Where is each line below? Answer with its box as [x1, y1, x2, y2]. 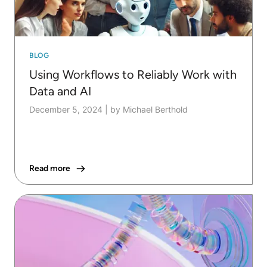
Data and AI [29, 84, 91, 99]
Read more [29, 163, 70, 174]
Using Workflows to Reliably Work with [29, 67, 237, 82]
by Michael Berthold [110, 104, 188, 115]
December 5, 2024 [29, 104, 103, 115]
